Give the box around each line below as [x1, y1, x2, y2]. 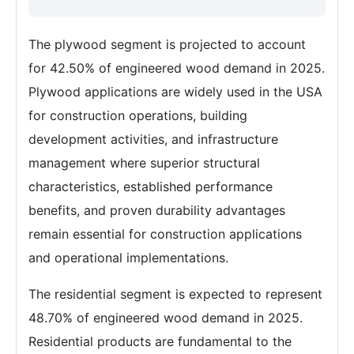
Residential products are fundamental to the [28, 333, 292, 349]
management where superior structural [28, 155, 260, 171]
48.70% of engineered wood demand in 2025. [28, 310, 303, 326]
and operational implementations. [28, 250, 228, 265]
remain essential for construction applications [28, 226, 302, 242]
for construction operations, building [28, 107, 247, 123]
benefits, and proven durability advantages [28, 202, 285, 218]
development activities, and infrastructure [28, 131, 278, 147]
